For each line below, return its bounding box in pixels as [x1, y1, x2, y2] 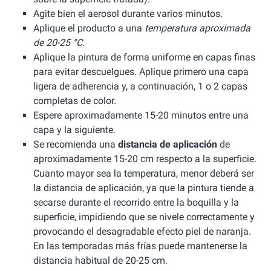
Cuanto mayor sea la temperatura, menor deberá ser [33, 168, 254, 179]
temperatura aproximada [145, 22, 250, 34]
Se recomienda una [33, 139, 118, 150]
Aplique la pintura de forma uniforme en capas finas [33, 51, 255, 63]
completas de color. [33, 95, 116, 106]
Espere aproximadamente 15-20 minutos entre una [33, 109, 249, 121]
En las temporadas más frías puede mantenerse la [33, 240, 247, 252]
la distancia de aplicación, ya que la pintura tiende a [33, 182, 254, 194]
